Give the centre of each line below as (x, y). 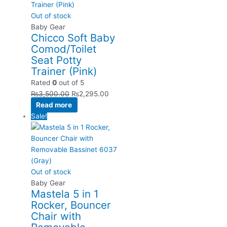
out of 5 (71, 83)
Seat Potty (56, 60)
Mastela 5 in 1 (65, 194)
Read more (54, 105)
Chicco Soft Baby (73, 38)
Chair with (56, 216)
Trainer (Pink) (64, 71)
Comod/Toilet (64, 49)
